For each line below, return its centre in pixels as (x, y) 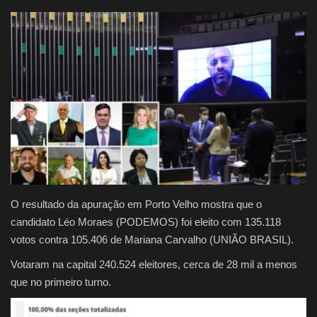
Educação (36, 98)
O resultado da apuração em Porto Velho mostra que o (136, 204)
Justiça (28, 25)
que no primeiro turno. (62, 282)
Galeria (30, 134)
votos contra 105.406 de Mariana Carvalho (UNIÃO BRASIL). (152, 240)
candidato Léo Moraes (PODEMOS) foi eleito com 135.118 (146, 222)
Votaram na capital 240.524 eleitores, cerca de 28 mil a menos (154, 265)
